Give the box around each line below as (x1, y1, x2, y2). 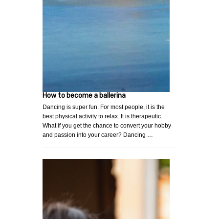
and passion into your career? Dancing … (43, 131, 153, 139)
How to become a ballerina (43, 91, 126, 100)
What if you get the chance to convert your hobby (43, 122, 171, 130)
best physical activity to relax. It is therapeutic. (43, 113, 162, 120)
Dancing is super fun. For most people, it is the (43, 104, 165, 111)
